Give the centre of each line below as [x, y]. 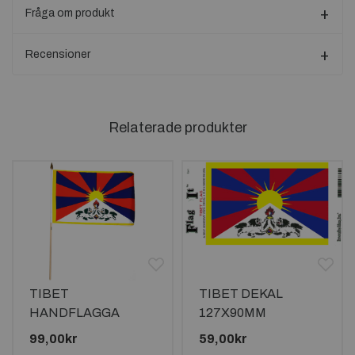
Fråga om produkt [70, 13]
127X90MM [233, 313]
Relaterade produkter [177, 128]
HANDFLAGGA [74, 313]
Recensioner [58, 54]
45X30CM [59, 332]
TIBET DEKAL [241, 294]
